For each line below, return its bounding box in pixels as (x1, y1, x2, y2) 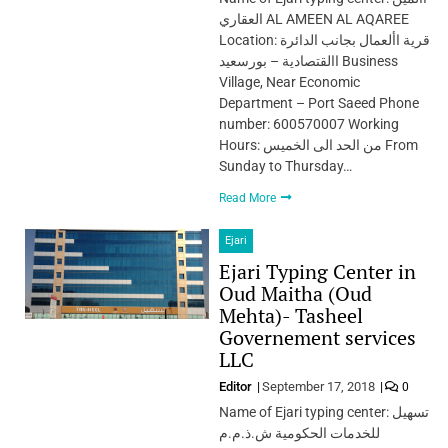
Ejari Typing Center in (218, 257, 416, 285)
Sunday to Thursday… (218, 157, 352, 174)
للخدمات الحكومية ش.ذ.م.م (218, 424, 380, 441)
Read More (218, 190, 279, 205)
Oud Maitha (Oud (218, 279, 372, 307)
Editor (218, 378, 255, 394)
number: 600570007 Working (218, 115, 399, 132)
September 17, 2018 (261, 378, 375, 394)
